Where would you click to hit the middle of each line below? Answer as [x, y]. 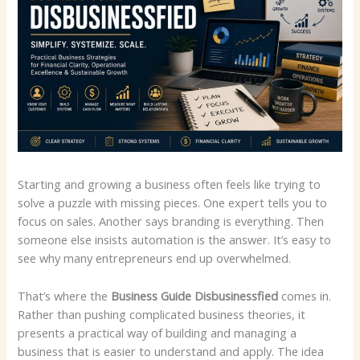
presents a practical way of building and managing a [157, 332]
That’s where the [65, 295]
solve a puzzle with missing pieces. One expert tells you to [173, 203]
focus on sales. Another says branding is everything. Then [171, 221]
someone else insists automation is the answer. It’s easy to [175, 240]
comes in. [305, 295]
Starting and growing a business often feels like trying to [170, 184]
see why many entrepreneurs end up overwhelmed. [155, 258]
